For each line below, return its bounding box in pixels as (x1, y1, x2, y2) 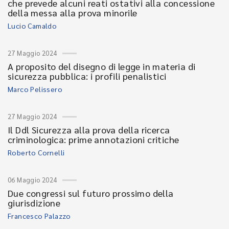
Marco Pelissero (8, 84, 62, 94)
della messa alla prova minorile (8, 7, 138, 18)
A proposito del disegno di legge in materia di (8, 60, 196, 72)
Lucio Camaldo (8, 21, 57, 30)
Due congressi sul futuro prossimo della (8, 187, 174, 199)
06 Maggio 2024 (8, 175, 57, 184)
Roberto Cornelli (8, 148, 65, 157)
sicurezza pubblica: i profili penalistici (8, 70, 167, 82)
